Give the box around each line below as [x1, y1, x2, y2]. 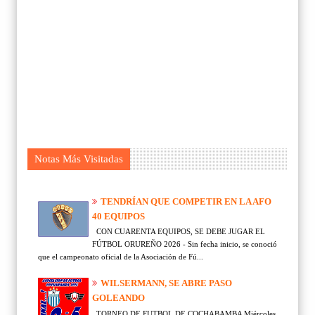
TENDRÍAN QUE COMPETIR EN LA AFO [101, 195, 271, 207]
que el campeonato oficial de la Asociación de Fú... [38, 252, 203, 262]
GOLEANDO [92, 292, 145, 304]
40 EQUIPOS [92, 210, 145, 221]
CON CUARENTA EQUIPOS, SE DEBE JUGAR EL [92, 227, 265, 236]
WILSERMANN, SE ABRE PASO [101, 278, 232, 289]
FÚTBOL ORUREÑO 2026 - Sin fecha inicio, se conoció [92, 240, 277, 249]
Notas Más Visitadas [34, 153, 123, 165]
